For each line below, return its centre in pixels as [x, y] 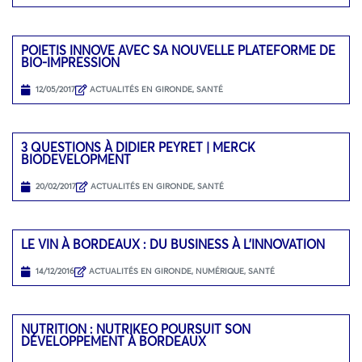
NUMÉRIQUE [220, 271]
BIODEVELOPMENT [76, 159]
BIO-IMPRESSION [70, 62]
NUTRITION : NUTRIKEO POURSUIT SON [136, 328]
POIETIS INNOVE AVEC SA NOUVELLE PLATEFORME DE [178, 50]
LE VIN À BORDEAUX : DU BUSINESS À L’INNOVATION [173, 244]
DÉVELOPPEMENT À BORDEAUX [114, 341]
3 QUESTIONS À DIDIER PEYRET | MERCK [138, 147]
